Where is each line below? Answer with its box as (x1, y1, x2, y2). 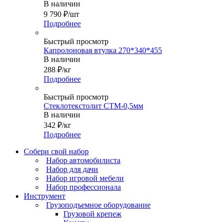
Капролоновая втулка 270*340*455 (44, 46, 162, 55)
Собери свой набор (24, 147, 89, 156)
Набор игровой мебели (46, 174, 124, 183)
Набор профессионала (46, 183, 121, 192)
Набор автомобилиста (46, 156, 120, 165)
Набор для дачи (46, 165, 98, 174)
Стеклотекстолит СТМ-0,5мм (44, 102, 143, 111)
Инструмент (24, 192, 65, 201)
